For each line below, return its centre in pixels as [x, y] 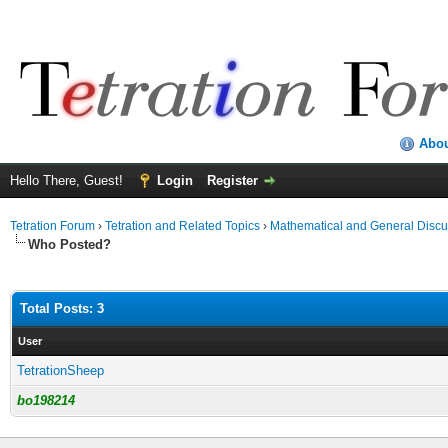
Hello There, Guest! [68, 180]
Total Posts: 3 [62, 308]
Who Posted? [69, 244]
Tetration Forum [52, 226]
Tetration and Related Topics [182, 226]
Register [232, 180]
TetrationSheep [60, 370]
